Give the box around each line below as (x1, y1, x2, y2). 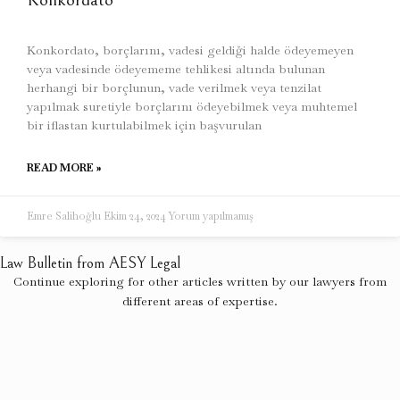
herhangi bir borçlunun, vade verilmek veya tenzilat (27, 79, 321, 96)
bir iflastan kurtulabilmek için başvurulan (27, 117, 262, 134)
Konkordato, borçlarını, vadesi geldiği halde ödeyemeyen (27, 42, 354, 59)
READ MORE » (27, 161, 101, 176)
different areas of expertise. (122, 293, 278, 310)
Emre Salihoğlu (27, 209, 104, 224)
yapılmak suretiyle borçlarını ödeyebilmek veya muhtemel (27, 98, 357, 115)
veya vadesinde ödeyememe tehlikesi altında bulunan (27, 61, 325, 78)
